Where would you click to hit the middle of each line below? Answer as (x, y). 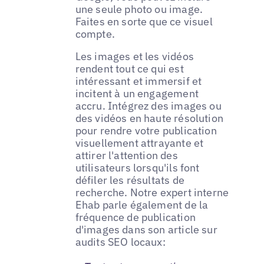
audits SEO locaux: (120, 242)
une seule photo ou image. (139, 9)
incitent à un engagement (137, 94)
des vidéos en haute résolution (149, 118)
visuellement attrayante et (139, 143)
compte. (95, 34)
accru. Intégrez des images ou (148, 106)
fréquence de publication (135, 217)
